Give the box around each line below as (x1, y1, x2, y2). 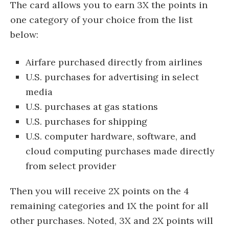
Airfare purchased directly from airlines (26, 56, 202, 68)
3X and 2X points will (119, 215, 213, 227)
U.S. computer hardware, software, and (26, 130, 196, 143)
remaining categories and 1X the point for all (10, 200, 209, 212)
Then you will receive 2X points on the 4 (10, 185, 189, 197)
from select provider (26, 160, 116, 172)
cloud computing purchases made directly (26, 145, 215, 157)
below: (10, 29, 38, 41)
